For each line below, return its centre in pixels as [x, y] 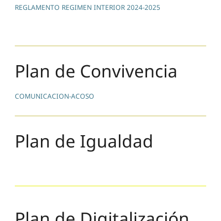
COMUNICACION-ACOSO [55, 96]
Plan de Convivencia [96, 71]
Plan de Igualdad [84, 141]
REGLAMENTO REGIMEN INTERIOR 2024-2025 [88, 7]
